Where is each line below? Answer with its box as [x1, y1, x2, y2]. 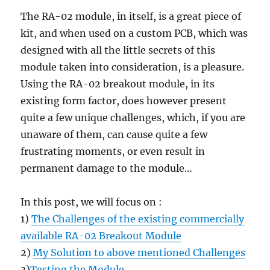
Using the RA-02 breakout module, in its [20, 78, 215, 90]
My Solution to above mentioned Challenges [33, 246, 246, 259]
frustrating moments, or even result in [20, 145, 206, 158]
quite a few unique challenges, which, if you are [20, 111, 246, 124]
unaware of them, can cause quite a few [20, 128, 208, 141]
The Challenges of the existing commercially [31, 213, 245, 225]
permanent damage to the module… [20, 162, 193, 175]
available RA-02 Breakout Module [20, 230, 182, 242]
